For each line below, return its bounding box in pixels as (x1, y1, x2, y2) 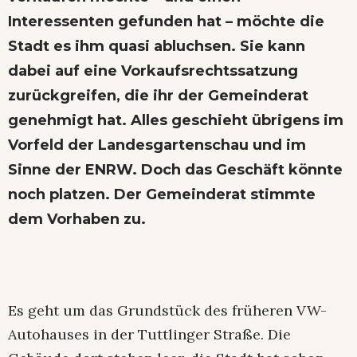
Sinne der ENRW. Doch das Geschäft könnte (8, 160, 343, 178)
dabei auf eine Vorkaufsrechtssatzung (8, 61, 298, 80)
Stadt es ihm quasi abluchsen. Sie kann (8, 37, 305, 55)
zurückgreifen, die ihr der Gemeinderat (8, 86, 308, 104)
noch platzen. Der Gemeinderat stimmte (8, 185, 316, 203)
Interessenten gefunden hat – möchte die (8, 12, 324, 30)
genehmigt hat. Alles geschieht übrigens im (8, 111, 343, 129)
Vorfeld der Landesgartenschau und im (8, 135, 306, 154)
